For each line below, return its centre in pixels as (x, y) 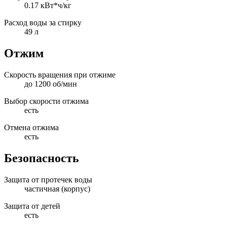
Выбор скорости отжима (46, 101)
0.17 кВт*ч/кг (48, 6)
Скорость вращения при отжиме (60, 75)
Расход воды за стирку (43, 23)
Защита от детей (32, 206)
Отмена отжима (31, 128)
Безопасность (42, 158)
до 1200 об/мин (51, 84)
